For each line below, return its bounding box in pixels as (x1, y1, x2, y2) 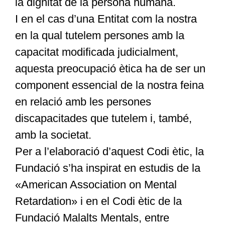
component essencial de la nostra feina (15, 79, 204, 92)
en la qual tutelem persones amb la (15, 29, 184, 42)
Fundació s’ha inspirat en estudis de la (15, 162, 200, 175)
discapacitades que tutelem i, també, (15, 112, 192, 125)
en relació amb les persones (15, 95, 151, 108)
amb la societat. (15, 129, 91, 142)
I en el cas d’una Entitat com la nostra (15, 13, 197, 26)
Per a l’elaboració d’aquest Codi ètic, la (15, 145, 204, 158)
